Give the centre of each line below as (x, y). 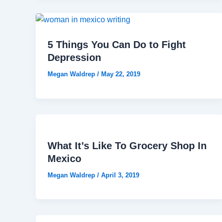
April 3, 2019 (120, 175)
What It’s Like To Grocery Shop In (127, 145)
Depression (74, 58)
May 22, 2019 (121, 74)
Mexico (64, 158)
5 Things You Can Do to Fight (117, 45)
